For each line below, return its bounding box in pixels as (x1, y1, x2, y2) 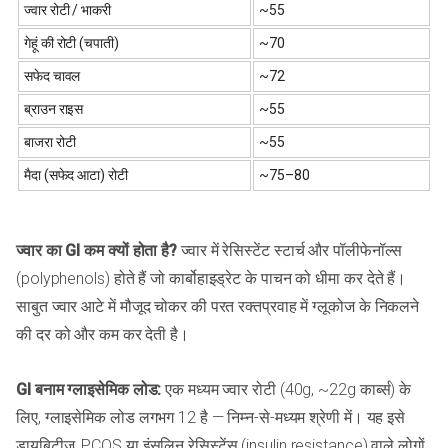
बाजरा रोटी (24, 134, 76, 151)
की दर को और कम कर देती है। (16, 325, 189, 345)
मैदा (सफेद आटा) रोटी (24, 167, 128, 184)
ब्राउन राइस (24, 101, 84, 118)
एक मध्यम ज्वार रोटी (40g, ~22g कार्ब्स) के (161, 380, 412, 400)
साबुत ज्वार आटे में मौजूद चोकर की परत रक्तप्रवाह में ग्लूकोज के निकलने (16, 297, 420, 317)
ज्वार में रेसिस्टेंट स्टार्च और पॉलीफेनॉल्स (177, 241, 403, 261)
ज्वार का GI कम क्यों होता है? (16, 241, 177, 261)
